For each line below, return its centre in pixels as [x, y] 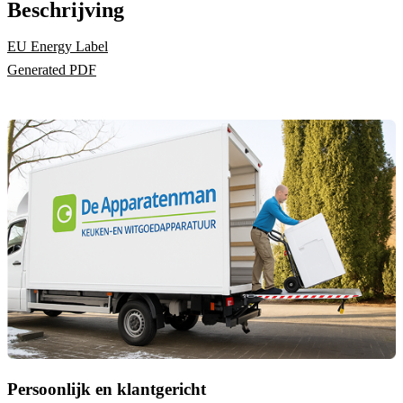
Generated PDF [52, 70]
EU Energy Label [58, 47]
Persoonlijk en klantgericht [107, 389]
